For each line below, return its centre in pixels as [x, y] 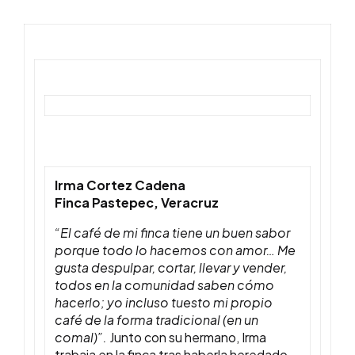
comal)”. [82, 338]
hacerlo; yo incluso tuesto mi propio [164, 303]
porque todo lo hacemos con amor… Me [175, 250]
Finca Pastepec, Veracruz [137, 203]
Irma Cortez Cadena [120, 185]
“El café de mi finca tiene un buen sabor [172, 233]
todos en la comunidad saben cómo [164, 285]
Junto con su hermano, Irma [188, 338]
